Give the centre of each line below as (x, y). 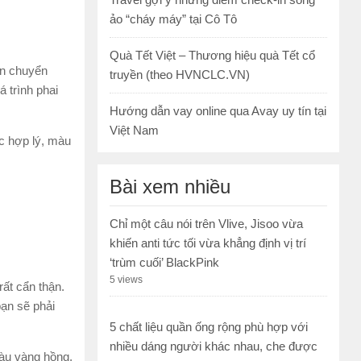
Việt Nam (134, 131)
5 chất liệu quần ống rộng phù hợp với (209, 327)
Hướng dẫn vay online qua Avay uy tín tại (218, 111)
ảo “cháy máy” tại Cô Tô (173, 19)
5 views (126, 280)
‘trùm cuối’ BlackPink (164, 263)
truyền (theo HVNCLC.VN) (180, 75)
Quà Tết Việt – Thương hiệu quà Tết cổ (212, 56)
